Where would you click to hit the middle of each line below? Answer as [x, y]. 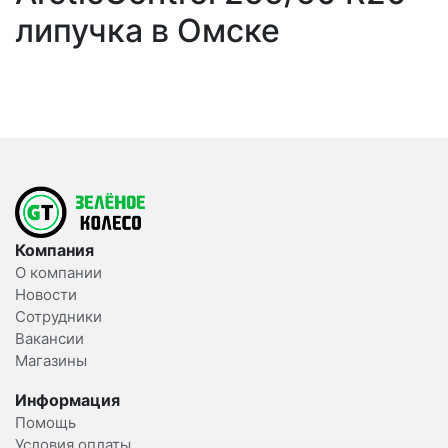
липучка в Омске [147, 31]
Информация [67, 400]
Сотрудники [58, 317]
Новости [46, 295]
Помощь [45, 423]
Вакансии [49, 339]
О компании [58, 273]
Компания [54, 250]
